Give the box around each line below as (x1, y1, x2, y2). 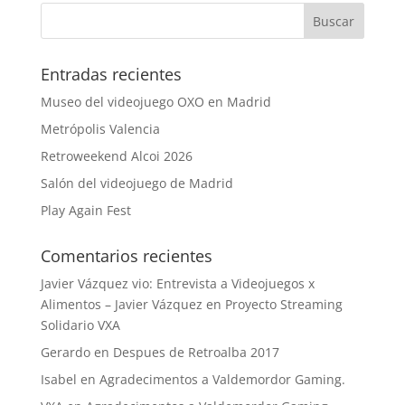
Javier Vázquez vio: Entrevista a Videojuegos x (40, 275, 315, 293)
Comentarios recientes (40, 245, 212, 268)
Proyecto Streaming (224, 296, 343, 314)
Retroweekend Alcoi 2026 (40, 147, 193, 165)
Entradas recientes (40, 63, 182, 86)
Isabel (40, 371, 77, 389)
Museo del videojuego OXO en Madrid (40, 93, 271, 111)
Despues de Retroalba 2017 (112, 344, 279, 362)
